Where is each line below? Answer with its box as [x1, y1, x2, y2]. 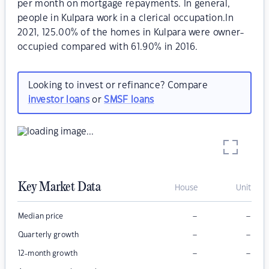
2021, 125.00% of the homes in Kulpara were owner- [17, 28, 244, 37]
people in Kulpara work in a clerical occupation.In [17, 14, 234, 23]
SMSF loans [104, 95, 154, 104]
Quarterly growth [18, 231, 79, 239]
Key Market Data [18, 180, 101, 195]
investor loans [28, 95, 89, 104]
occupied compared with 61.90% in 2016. [17, 43, 198, 52]
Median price [18, 213, 64, 220]
